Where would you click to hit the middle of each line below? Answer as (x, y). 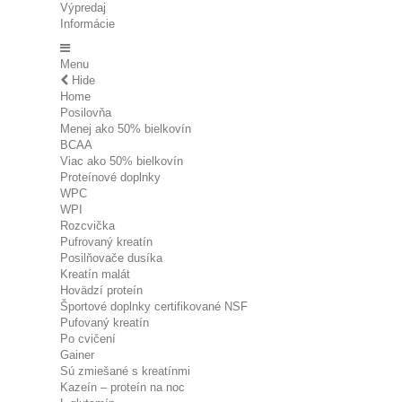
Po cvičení (88, 339)
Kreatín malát (95, 274)
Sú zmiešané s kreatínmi (125, 371)
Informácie (87, 24)
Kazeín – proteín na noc (122, 387)
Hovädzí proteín (101, 290)
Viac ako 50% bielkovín (122, 161)
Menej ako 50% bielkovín (126, 129)
